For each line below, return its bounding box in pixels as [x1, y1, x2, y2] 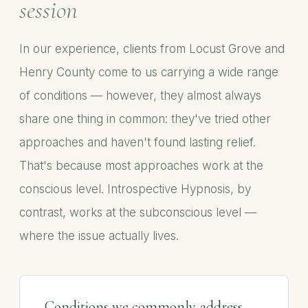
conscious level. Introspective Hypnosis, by [19, 182, 251, 196]
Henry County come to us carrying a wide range [19, 65, 278, 79]
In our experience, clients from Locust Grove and [19, 42, 285, 56]
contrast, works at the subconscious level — [19, 206, 256, 219]
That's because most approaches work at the [19, 159, 263, 173]
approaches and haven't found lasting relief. [19, 135, 256, 149]
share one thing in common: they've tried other [19, 112, 271, 126]
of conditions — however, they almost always [19, 89, 261, 102]
